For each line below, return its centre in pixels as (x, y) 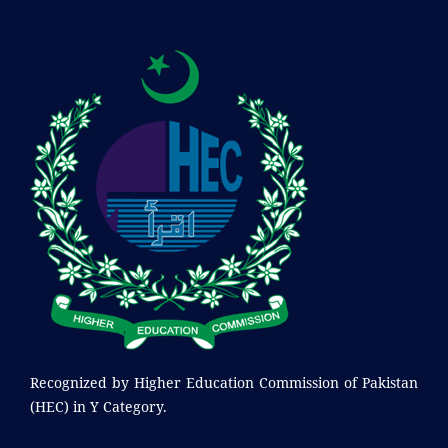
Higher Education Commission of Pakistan (276, 382)
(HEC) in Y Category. (98, 406)
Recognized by (82, 382)
